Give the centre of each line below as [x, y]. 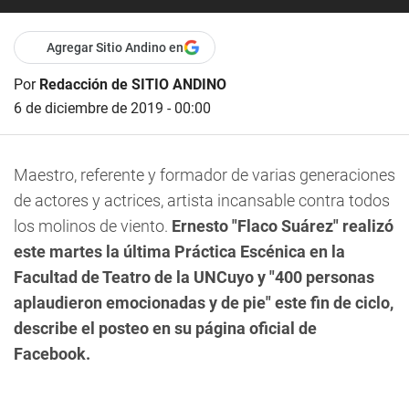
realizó [366, 226]
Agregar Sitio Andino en [115, 47]
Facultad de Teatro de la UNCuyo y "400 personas [194, 277]
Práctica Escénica [240, 252]
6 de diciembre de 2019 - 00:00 [112, 108]
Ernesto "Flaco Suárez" [255, 226]
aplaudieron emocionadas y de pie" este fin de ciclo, [204, 303]
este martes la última [94, 252]
